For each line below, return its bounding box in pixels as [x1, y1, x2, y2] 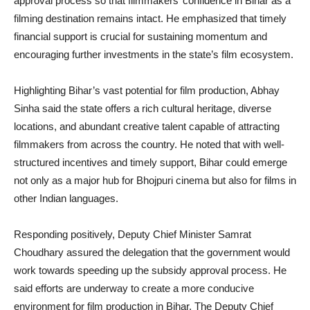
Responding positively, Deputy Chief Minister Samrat [14, 228, 251, 241]
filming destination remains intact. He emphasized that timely [14, 12, 286, 25]
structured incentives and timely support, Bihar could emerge [14, 156, 287, 169]
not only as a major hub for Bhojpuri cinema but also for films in [14, 174, 296, 187]
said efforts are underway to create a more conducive [14, 282, 254, 295]
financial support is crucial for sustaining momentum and [14, 30, 267, 43]
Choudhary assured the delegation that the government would [14, 246, 290, 259]
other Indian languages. [14, 192, 118, 205]
